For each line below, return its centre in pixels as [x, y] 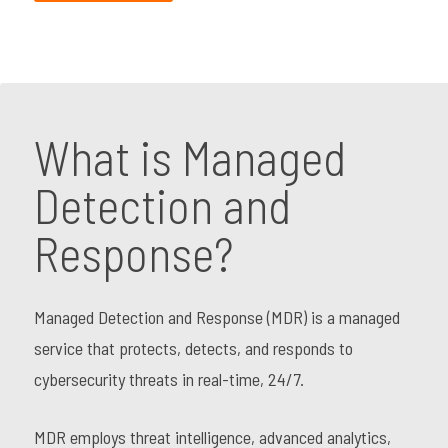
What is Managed [189, 157]
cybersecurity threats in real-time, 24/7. [168, 379]
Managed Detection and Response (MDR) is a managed [216, 317]
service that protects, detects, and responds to [193, 348]
